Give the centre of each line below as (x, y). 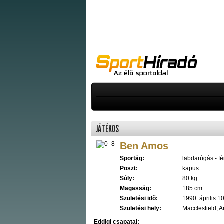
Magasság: (136, 188)
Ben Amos (144, 146)
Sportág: (132, 158)
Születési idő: (139, 198)
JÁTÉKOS (107, 129)
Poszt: (129, 168)
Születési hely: (141, 208)
